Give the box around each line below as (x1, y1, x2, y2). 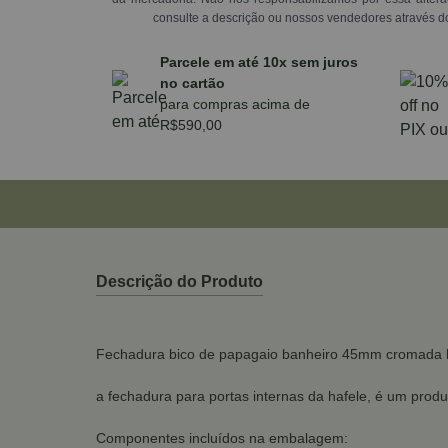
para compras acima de (160, 96, 310, 112)
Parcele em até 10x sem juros (160, 54, 358, 70)
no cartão (160, 75, 225, 91)
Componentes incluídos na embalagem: (96, 430, 348, 446)
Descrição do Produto (96, 273, 263, 290)
